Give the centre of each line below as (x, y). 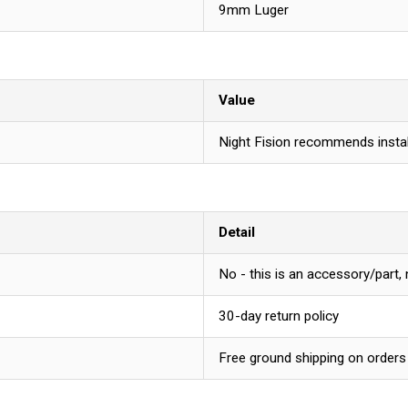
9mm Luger (254, 10)
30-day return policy (279, 316)
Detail (237, 232)
